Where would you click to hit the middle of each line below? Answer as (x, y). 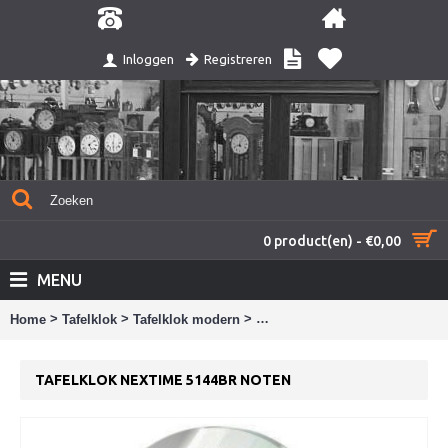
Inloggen (148, 59)
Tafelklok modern (186, 319)
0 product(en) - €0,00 (332, 241)
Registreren (237, 59)
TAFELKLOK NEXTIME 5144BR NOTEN (163, 380)
